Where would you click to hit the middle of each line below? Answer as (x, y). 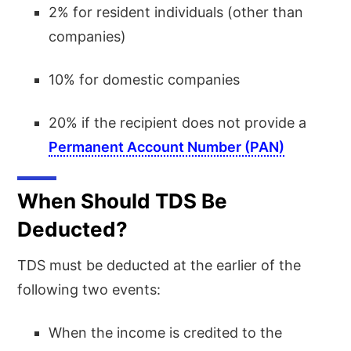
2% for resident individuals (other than (176, 12)
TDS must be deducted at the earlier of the (159, 265)
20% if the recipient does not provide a (178, 122)
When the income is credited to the (166, 332)
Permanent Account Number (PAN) (167, 147)
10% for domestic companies (145, 79)
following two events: (89, 289)
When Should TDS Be (123, 201)
